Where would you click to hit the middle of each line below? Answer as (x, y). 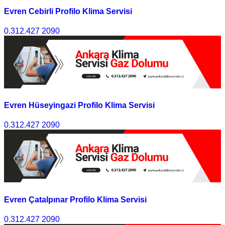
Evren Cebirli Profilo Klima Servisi (68, 11)
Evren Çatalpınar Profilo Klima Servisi (75, 199)
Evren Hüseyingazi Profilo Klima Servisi (79, 105)
